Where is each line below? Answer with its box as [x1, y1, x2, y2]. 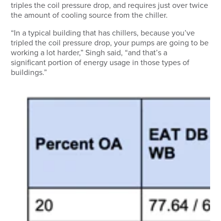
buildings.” [11, 67, 49, 78]
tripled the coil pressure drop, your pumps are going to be [11, 37, 209, 48]
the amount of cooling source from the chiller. [11, 9, 170, 21]
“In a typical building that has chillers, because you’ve [11, 27, 195, 38]
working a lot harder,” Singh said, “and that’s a [11, 47, 168, 58]
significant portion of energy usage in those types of [11, 57, 190, 68]
